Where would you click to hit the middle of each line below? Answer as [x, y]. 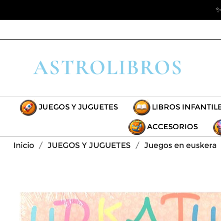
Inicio [24, 145]
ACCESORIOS [172, 126]
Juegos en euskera [180, 145]
